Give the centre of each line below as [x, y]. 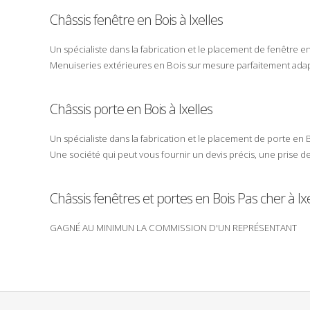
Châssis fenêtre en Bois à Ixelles [136, 19]
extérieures [127, 65]
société [85, 154]
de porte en [279, 138]
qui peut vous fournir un [153, 154]
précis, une [252, 154]
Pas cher [261, 198]
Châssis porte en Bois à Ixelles [131, 109]
